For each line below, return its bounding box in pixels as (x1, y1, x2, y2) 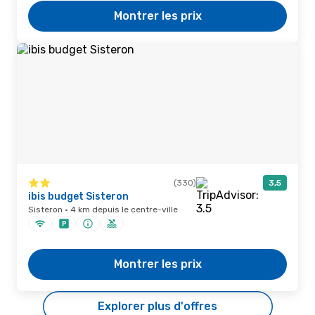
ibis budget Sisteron (28, 191, 129, 202)
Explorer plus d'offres (98, 300, 217, 313)
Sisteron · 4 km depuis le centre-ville (28, 205, 178, 214)
